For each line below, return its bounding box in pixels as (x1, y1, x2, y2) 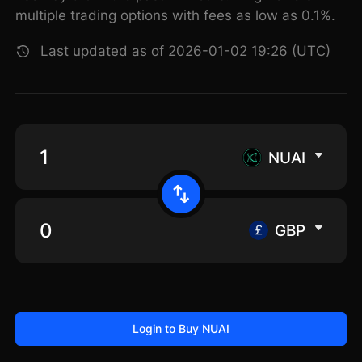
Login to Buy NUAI (132, 321, 229, 335)
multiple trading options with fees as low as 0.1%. (15, 7, 336, 24)
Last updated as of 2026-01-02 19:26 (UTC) (40, 43, 331, 60)
